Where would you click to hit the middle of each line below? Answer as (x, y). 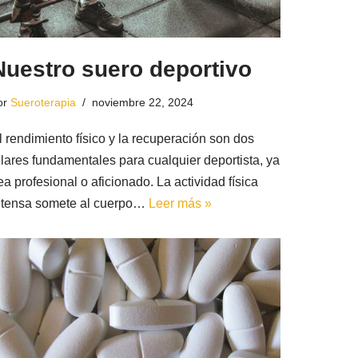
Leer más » (180, 203)
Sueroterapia (43, 102)
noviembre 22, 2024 (142, 102)
